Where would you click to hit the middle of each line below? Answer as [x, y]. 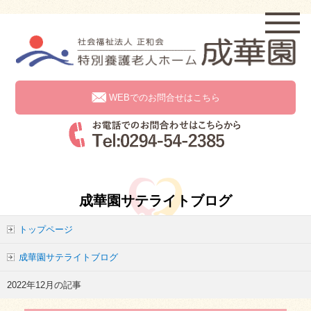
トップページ [46, 229]
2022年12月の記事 [44, 285]
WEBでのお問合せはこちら [164, 98]
